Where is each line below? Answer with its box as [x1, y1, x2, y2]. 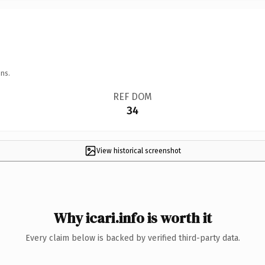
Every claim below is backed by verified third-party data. [25, 232, 240, 243]
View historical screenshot [96, 146, 181, 155]
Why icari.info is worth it [53, 208, 212, 228]
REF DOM [112, 91, 152, 102]
